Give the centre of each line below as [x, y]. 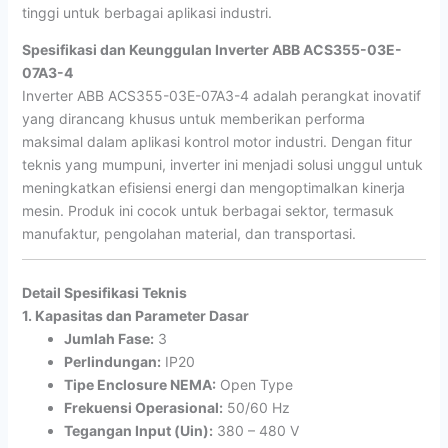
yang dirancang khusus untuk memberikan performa [193, 118]
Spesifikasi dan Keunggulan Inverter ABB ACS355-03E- [211, 49]
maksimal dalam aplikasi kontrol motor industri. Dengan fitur [216, 141]
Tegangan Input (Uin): [138, 430]
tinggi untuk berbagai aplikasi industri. [146, 12]
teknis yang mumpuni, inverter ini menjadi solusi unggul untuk [222, 164]
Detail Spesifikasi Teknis [104, 292]
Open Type [254, 384]
